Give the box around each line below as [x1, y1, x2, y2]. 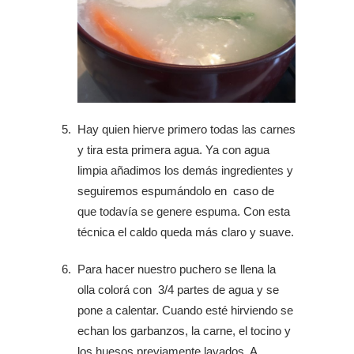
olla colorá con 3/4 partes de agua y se [77, 283, 279, 296]
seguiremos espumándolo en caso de [77, 184, 274, 198]
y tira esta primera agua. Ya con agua [77, 143, 269, 156]
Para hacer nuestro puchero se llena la [77, 262, 276, 276]
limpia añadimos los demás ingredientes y [77, 164, 293, 177]
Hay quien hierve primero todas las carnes [77, 122, 296, 136]
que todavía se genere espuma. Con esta [77, 205, 290, 218]
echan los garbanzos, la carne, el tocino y [77, 324, 291, 337]
